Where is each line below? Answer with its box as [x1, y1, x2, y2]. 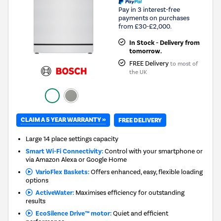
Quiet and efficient [111, 209, 168, 218]
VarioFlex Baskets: [32, 168, 89, 177]
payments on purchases [118, 14, 189, 22]
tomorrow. [129, 47, 162, 55]
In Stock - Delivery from [129, 38, 200, 47]
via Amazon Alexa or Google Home [26, 155, 127, 164]
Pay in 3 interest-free [118, 5, 180, 13]
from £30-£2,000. [118, 22, 172, 30]
